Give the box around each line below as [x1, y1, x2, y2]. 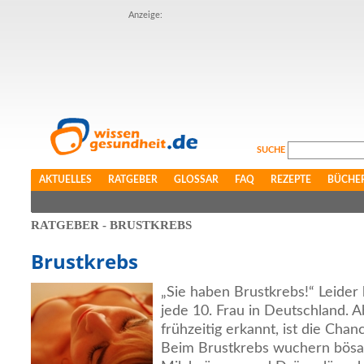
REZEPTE [271, 175, 311, 184]
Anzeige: [128, 11, 162, 19]
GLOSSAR [174, 175, 219, 184]
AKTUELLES [39, 175, 92, 184]
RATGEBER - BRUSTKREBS [31, 219, 192, 232]
